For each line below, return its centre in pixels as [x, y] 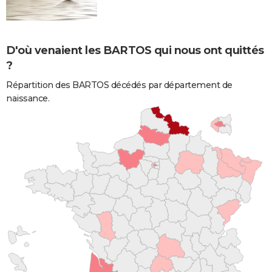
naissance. [28, 98]
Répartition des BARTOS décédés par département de [119, 85]
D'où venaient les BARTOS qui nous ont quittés [135, 50]
